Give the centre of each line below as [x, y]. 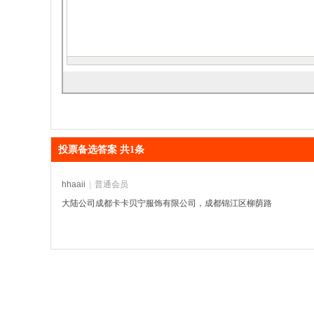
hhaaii [74, 184]
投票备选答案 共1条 [101, 150]
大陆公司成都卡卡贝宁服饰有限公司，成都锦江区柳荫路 [167, 203]
